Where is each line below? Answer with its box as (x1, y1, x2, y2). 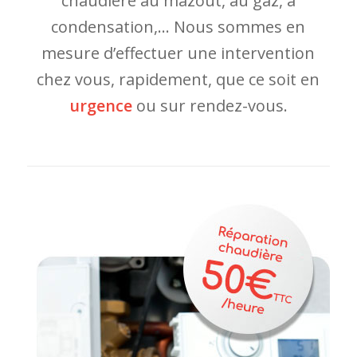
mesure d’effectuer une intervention (41, 42, 316, 64)
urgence (69, 95, 132, 116)
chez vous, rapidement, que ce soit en (37, 69, 320, 90)
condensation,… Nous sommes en (51, 16, 306, 37)
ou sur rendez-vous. (131, 95, 288, 116)
